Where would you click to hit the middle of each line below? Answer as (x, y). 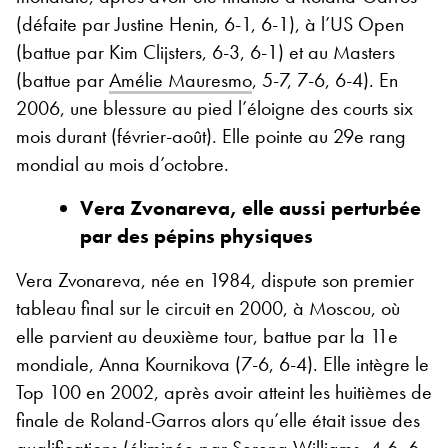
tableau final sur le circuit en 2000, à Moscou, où (208, 307)
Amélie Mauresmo (180, 79)
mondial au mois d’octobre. (122, 163)
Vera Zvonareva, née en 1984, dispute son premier (215, 279)
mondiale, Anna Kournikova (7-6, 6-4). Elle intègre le (222, 363)
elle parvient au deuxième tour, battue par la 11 (202, 335)
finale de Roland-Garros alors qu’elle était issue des (218, 419)
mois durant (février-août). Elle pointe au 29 (185, 135)
